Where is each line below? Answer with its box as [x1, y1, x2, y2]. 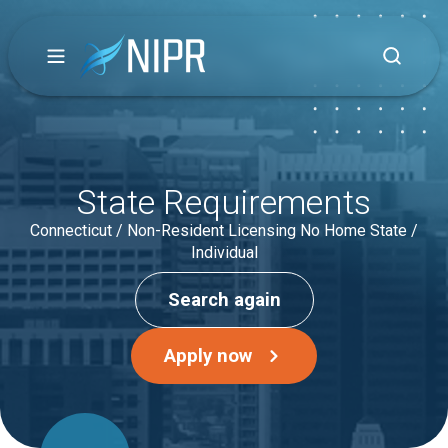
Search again [167, 289, 281, 311]
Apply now [164, 345, 253, 367]
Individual [190, 243, 258, 262]
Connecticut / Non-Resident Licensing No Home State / [30, 221, 418, 240]
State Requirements [77, 182, 371, 222]
